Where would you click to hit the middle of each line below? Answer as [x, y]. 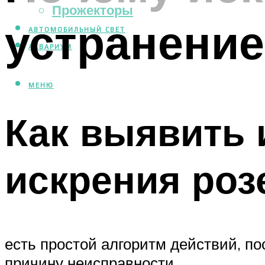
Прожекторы [93, 10]
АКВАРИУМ [50, 47]
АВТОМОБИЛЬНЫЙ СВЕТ [77, 30]
